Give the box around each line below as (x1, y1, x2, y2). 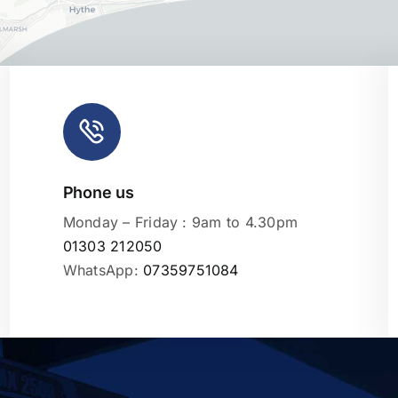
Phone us (62, 182, 134, 202)
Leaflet (353, 202, 391, 218)
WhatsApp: (62, 260, 144, 279)
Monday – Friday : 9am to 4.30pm (62, 212, 298, 231)
